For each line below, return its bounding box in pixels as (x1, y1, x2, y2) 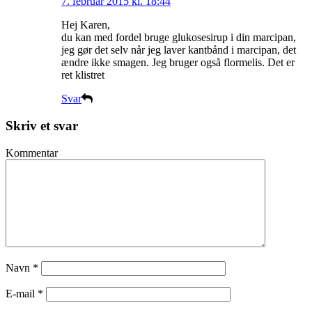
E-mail (6, 287, 38, 299)
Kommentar (6, 146, 58, 159)
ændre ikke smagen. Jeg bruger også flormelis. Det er (61, 56, 295, 69)
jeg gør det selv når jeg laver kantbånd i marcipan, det (61, 44, 296, 56)
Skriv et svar (6, 118, 78, 134)
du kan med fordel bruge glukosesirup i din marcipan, (61, 31, 296, 44)
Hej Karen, (61, 19, 110, 31)
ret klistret (61, 69, 104, 81)
